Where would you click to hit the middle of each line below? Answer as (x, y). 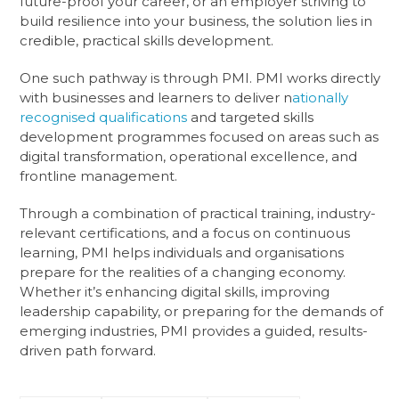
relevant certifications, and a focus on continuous (185, 232)
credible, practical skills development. (147, 40)
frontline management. (99, 175)
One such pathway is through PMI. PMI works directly (200, 77)
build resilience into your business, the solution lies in (196, 20)
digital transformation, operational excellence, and (189, 156)
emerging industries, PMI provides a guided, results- (194, 330)
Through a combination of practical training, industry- (198, 213)
